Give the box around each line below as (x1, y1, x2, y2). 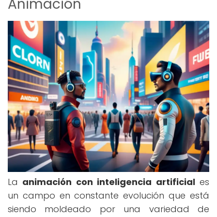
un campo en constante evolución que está (8, 189, 209, 201)
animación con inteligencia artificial (22, 176, 195, 188)
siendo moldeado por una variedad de (8, 203, 209, 215)
